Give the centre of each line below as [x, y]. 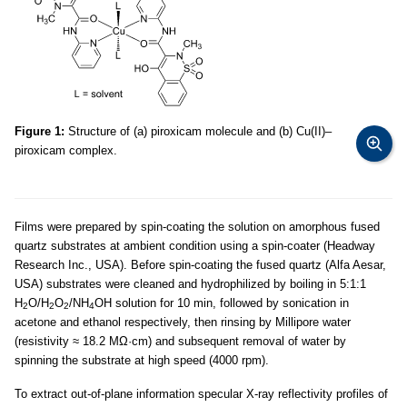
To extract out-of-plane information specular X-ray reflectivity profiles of [201, 394]
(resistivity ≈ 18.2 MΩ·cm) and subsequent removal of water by [180, 341]
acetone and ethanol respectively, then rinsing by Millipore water [183, 322]
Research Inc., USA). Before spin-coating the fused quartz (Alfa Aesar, [200, 265]
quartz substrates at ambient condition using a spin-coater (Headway [195, 246]
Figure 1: [40, 131]
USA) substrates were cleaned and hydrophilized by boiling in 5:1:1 [190, 284]
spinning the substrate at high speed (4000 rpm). [142, 360]
